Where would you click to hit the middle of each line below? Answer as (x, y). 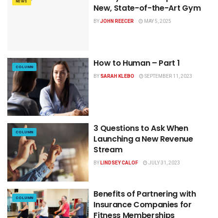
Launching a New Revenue (143, 139)
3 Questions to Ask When (141, 128)
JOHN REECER (117, 22)
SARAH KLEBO (118, 76)
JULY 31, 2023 (164, 163)
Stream (108, 150)
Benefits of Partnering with (145, 194)
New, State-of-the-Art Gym (147, 8)
